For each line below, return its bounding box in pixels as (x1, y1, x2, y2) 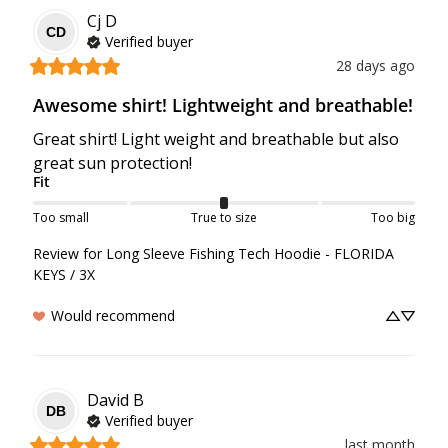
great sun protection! (33, 152, 192, 175)
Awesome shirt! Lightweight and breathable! (33, 93, 413, 118)
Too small (33, 209, 89, 227)
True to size (190, 209, 257, 227)
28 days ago (336, 56, 415, 76)
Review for (33, 244, 102, 264)
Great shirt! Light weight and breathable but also (33, 128, 399, 151)
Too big (370, 209, 415, 227)
